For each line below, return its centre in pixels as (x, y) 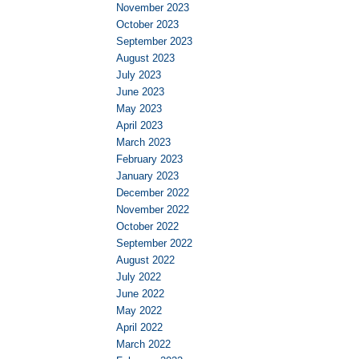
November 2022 (153, 210)
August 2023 (145, 58)
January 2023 (147, 176)
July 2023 (139, 75)
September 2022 (154, 244)
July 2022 (139, 277)
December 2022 (153, 193)
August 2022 (145, 260)
